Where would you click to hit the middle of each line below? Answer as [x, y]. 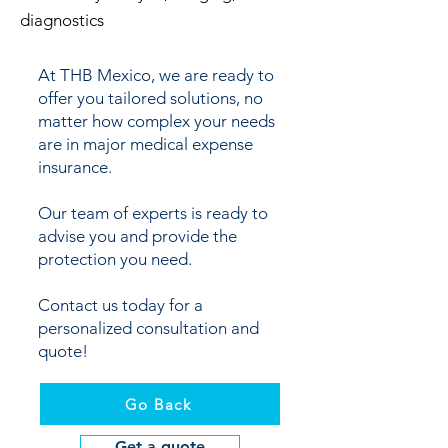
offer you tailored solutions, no [150, 98]
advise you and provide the [137, 236]
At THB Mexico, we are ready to [156, 75]
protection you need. [115, 259]
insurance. [75, 167]
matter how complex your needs [156, 121]
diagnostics [62, 20]
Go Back [158, 404]
